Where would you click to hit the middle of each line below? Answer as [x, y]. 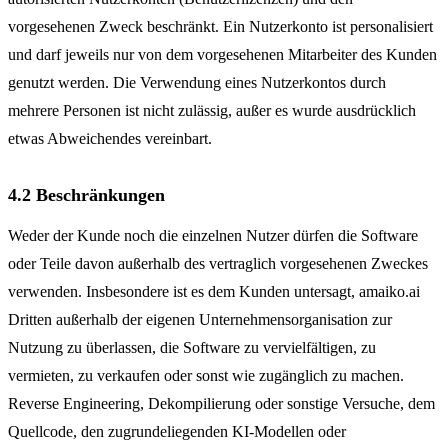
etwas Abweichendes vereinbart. [110, 138]
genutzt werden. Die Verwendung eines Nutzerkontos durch [197, 82]
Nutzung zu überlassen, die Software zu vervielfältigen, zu [192, 347]
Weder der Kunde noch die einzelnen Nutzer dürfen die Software [213, 235]
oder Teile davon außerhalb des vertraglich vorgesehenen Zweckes [218, 263]
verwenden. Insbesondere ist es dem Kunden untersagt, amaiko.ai [214, 291]
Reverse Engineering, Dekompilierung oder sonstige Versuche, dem [221, 403]
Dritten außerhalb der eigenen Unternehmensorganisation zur [200, 319]
